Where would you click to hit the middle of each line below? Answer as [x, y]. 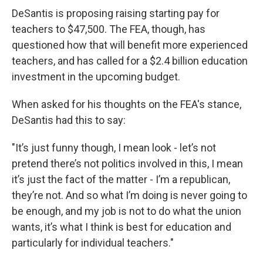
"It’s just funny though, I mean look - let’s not [114, 148]
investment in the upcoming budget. [97, 77]
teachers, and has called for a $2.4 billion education [130, 61]
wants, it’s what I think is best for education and [122, 227]
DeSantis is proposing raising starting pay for [116, 13]
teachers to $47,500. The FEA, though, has [109, 29]
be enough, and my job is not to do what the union [127, 211]
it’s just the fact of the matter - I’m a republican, [121, 179]
